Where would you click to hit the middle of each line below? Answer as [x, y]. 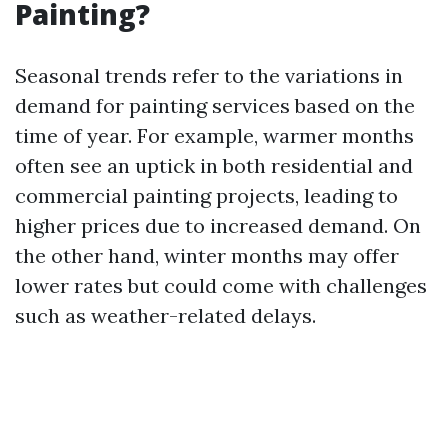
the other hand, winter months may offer [207, 255]
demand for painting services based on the [215, 105]
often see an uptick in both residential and [214, 165]
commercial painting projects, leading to [206, 195]
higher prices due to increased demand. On [218, 225]
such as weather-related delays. [165, 315]
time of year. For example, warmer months [214, 135]
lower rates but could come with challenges [221, 285]
